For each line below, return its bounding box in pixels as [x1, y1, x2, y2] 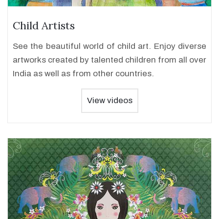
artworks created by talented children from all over [13, 55, 206, 65]
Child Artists [13, 19, 75, 32]
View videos [87, 96, 132, 105]
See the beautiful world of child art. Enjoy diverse [13, 42, 206, 51]
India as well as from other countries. [13, 69, 154, 78]
